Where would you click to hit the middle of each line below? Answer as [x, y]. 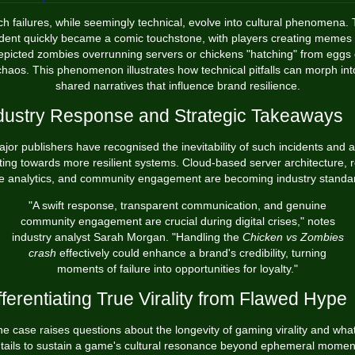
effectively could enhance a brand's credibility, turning [191, 253]
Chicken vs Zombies [293, 237]
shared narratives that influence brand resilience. [177, 86]
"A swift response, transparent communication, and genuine [177, 205]
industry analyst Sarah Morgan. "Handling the [127, 237]
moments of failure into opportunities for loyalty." [177, 269]
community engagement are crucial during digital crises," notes [177, 221]
